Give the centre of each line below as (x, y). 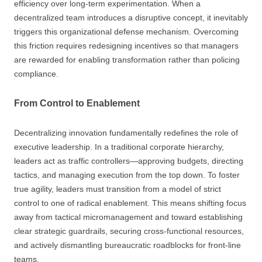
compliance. (36, 74)
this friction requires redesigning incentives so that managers (126, 46)
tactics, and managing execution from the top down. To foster (127, 175)
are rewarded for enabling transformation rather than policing (127, 60)
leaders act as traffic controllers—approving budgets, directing (129, 161)
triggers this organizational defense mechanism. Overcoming (126, 32)
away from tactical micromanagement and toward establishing (128, 217)
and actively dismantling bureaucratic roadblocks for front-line (127, 245)
